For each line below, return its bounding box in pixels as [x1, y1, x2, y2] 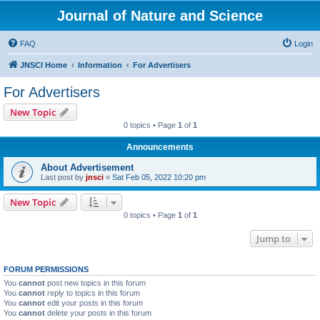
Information [78, 61, 122, 69]
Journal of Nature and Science [57, 8, 263, 24]
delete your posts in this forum [45, 309, 151, 317]
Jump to [256, 232, 291, 245]
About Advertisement [41, 162, 134, 173]
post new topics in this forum [45, 279, 146, 287]
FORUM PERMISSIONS [4, 265, 89, 274]
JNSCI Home [20, 61, 67, 69]
